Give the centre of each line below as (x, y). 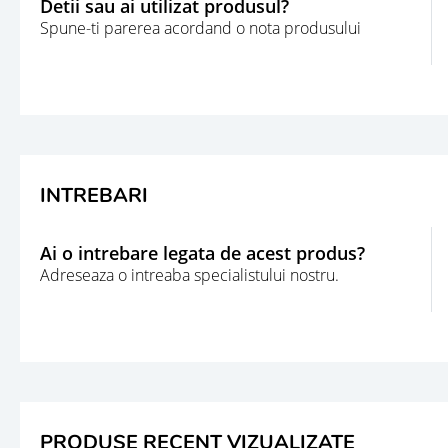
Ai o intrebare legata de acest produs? (202, 253)
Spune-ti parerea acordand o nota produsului (200, 28)
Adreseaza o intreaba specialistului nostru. (189, 275)
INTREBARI (94, 195)
